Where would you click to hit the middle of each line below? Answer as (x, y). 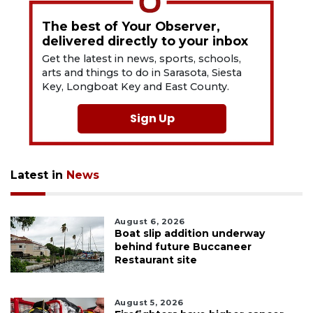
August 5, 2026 (149, 302)
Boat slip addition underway (189, 233)
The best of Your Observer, (131, 26)
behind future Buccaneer (183, 246)
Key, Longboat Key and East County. (136, 86)
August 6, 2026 (150, 221)
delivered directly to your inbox (145, 41)
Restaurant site (155, 260)
